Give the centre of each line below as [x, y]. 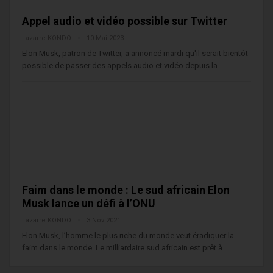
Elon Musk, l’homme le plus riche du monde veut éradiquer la [128, 235]
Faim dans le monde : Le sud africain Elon [126, 190]
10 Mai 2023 [105, 38]
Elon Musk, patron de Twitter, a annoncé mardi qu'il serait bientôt [135, 54]
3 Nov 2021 [104, 220]
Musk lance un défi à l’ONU [89, 203]
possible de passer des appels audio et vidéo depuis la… [122, 66]
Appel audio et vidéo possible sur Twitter [125, 21]
